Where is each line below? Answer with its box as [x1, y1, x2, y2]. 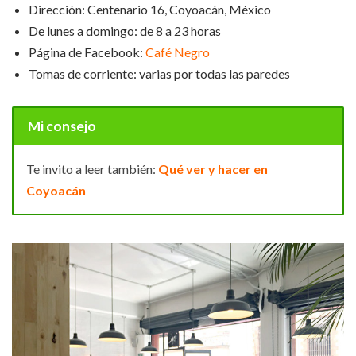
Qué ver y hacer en [158, 161, 268, 177]
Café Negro [145, 44, 210, 60]
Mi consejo [27, 118, 96, 135]
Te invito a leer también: [26, 161, 158, 177]
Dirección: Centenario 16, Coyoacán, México [29, 2, 271, 17]
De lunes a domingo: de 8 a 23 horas [29, 23, 221, 39]
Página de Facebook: [29, 44, 145, 60]
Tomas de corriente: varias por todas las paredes [29, 66, 290, 82]
